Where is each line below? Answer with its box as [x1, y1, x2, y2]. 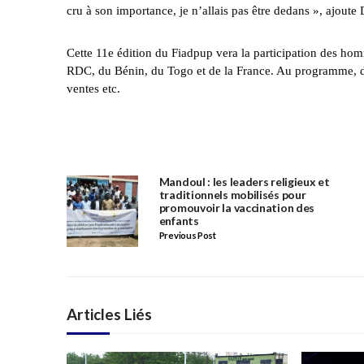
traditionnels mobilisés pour [158, 188, 306, 202]
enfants [158, 214, 199, 228]
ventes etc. [67, 82, 120, 96]
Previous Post [158, 230, 216, 241]
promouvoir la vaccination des [158, 201, 315, 215]
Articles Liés [67, 305, 152, 324]
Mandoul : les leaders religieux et [158, 175, 330, 189]
